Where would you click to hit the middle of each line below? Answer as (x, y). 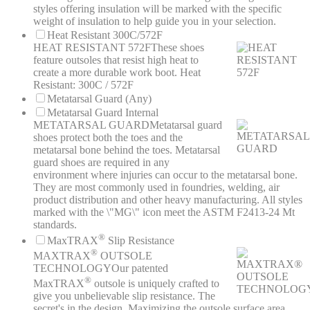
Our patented (140, 268)
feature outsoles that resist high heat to (116, 60)
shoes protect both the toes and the (108, 138)
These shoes (177, 48)
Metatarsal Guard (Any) (99, 99)
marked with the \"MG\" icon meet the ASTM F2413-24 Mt (164, 212)
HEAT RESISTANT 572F (92, 48)
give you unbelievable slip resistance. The (124, 296)
